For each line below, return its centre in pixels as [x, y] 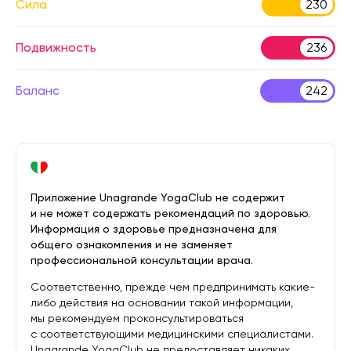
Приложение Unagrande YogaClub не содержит [158, 197]
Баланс [38, 90]
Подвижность [56, 47]
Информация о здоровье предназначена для [154, 229]
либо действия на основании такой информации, [162, 302]
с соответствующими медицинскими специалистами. [172, 334]
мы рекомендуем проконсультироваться [137, 318]
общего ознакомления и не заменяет [132, 244]
